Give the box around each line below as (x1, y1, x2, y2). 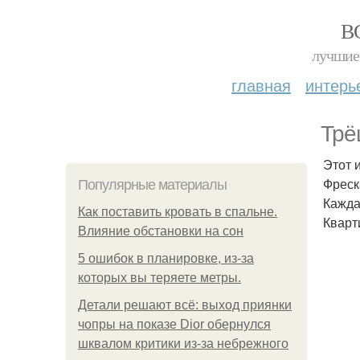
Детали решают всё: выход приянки (78, 298, 292, 312)
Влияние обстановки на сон (78, 224, 243, 238)
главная (231, 73, 291, 96)
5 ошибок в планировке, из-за (78, 252, 254, 265)
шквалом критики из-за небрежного (78, 337, 288, 350)
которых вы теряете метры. (78, 271, 241, 284)
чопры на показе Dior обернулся (78, 317, 271, 331)
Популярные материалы (78, 177, 227, 193)
